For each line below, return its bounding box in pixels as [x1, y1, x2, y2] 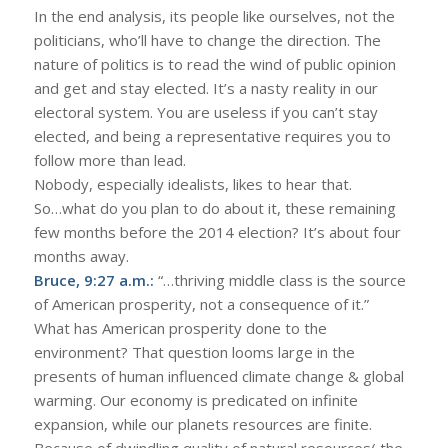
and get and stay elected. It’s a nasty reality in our [33, 77, 378, 98]
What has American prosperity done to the [33, 317, 327, 338]
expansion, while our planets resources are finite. [33, 413, 372, 434]
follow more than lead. [33, 149, 186, 170]
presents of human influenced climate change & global [33, 365, 404, 386]
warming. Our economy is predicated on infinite [33, 389, 358, 410]
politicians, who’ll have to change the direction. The [33, 29, 381, 50]
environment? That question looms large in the [33, 341, 355, 362]
